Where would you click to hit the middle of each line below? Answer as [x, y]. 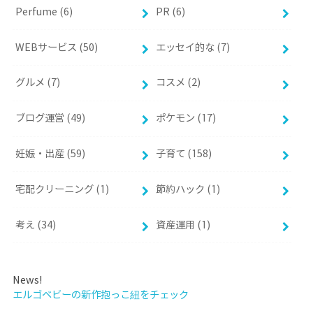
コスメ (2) [179, 83]
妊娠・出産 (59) [51, 153]
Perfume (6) [44, 12]
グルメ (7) [38, 83]
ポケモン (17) [186, 118]
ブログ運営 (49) [51, 118]
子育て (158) [184, 153]
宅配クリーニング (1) [63, 189]
